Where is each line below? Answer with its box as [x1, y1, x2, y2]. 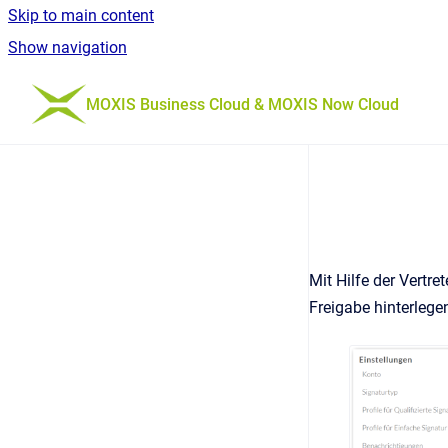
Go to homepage [85, 81, 203, 100]
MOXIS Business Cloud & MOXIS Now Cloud [86, 94, 400, 114]
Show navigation [8, 38, 127, 57]
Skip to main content [8, 6, 154, 25]
